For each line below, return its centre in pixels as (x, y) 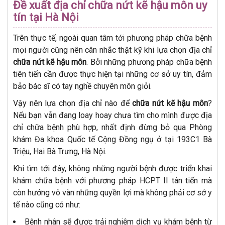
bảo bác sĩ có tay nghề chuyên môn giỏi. (82, 86)
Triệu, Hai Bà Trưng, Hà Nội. (61, 151)
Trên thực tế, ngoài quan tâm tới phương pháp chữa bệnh (113, 38)
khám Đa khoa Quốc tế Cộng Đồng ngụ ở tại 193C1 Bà (113, 139)
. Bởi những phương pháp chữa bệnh (149, 62)
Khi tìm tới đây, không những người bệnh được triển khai (113, 168)
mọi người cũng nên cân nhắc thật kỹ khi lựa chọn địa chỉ (113, 50)
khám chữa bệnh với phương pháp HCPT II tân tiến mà (113, 180)
